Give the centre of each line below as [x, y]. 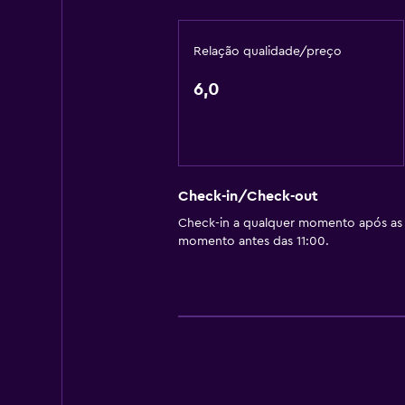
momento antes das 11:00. [253, 242]
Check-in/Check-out [248, 197]
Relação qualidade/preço [267, 52]
